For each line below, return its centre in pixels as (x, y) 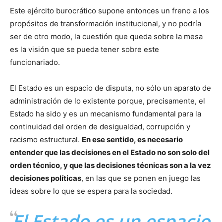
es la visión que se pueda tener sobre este (84, 49)
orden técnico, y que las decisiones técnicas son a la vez (111, 165)
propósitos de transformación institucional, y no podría (106, 23)
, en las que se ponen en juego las (141, 178)
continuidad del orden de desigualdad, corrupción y (100, 126)
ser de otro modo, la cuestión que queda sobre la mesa (106, 36)
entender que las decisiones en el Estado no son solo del (110, 152)
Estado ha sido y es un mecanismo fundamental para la (106, 113)
